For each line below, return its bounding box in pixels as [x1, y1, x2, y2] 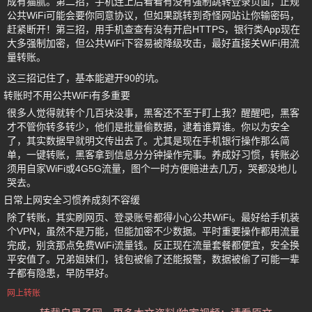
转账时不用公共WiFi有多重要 [3, 90, 130, 102]
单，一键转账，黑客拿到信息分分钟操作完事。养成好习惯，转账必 [7, 149, 299, 161]
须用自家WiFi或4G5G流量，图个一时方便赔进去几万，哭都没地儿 [7, 163, 297, 175]
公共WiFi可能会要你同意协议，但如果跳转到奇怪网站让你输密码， [7, 10, 299, 22]
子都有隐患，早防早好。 [7, 267, 114, 279]
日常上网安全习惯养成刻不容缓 [3, 194, 140, 206]
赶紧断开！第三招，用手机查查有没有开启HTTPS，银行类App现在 [7, 24, 300, 36]
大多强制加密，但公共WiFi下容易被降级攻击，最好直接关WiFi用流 [7, 38, 299, 49]
